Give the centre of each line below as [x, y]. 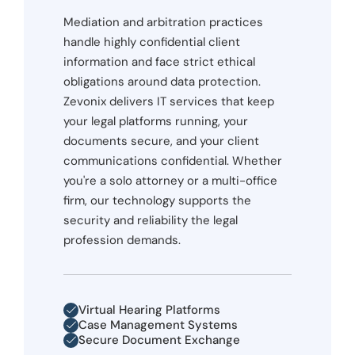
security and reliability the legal [151, 221]
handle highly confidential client [152, 42]
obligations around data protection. [162, 82]
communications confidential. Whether [173, 161]
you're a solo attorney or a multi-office [170, 181]
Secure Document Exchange [159, 340]
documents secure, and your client [161, 141]
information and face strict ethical [159, 62]
